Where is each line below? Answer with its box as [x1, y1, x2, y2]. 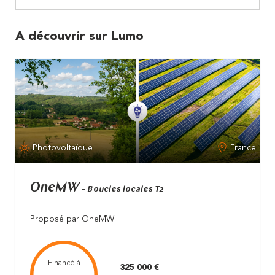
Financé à [47, 260, 80, 268]
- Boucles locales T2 [82, 185, 164, 195]
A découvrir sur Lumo [15, 30, 144, 43]
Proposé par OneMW [30, 215, 114, 224]
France [230, 143, 256, 152]
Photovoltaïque [33, 143, 93, 152]
